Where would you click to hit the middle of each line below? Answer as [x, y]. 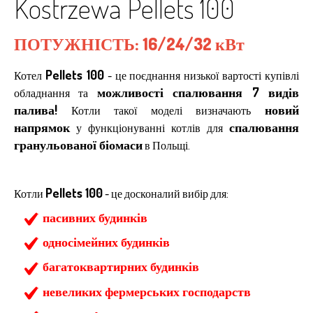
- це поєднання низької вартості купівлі [201, 75]
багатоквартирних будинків [121, 267]
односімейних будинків [106, 242]
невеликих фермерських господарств [147, 291]
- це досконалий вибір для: [166, 194]
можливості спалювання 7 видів [198, 92]
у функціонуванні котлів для [150, 128]
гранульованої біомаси [78, 145]
